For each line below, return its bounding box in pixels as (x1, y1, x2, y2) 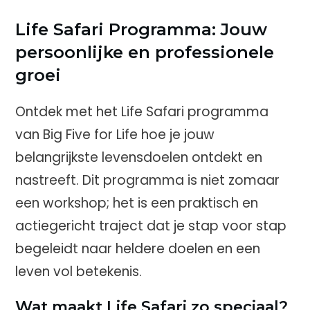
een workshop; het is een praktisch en (15, 194, 258, 212)
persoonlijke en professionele (15, 42, 274, 62)
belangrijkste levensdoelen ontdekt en (15, 148, 262, 167)
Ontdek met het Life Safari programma (15, 102, 268, 121)
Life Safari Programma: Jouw (15, 19, 267, 39)
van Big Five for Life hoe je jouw (15, 125, 215, 144)
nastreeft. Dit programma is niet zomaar (15, 171, 280, 190)
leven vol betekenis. (15, 262, 142, 281)
